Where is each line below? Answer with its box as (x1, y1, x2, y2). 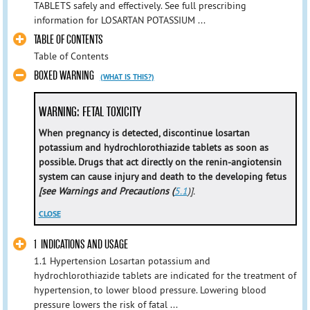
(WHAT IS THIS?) (100, 72, 154, 82)
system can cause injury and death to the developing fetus (38, 170, 286, 183)
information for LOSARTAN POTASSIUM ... (33, 14, 206, 27)
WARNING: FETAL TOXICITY (38, 103, 141, 120)
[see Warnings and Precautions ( (38, 184, 174, 197)
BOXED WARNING (33, 69, 94, 84)
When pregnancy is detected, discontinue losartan (38, 126, 250, 139)
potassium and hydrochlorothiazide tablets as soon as (38, 140, 268, 154)
